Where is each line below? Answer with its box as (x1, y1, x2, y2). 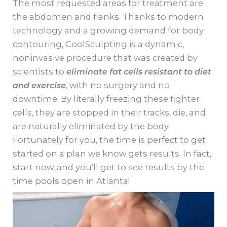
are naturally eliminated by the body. (13, 121, 170, 131)
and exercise (13, 80, 66, 90)
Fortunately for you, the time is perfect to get (13, 134, 206, 145)
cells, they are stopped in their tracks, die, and (13, 107, 206, 118)
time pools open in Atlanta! (13, 175, 130, 186)
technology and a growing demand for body (13, 25, 204, 35)
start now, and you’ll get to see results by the (13, 162, 205, 172)
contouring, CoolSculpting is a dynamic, (13, 39, 184, 49)
